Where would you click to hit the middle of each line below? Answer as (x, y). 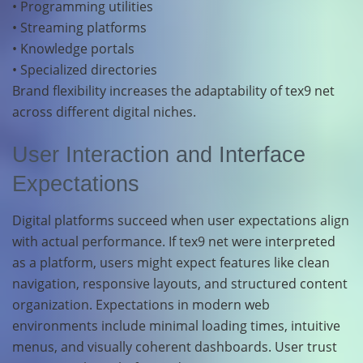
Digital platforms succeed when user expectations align (181, 220)
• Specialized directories (85, 69)
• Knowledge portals (73, 48)
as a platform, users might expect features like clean (171, 262)
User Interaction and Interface (159, 155)
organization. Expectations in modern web (141, 304)
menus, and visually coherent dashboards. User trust (175, 346)
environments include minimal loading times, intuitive (176, 325)
